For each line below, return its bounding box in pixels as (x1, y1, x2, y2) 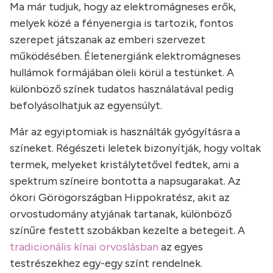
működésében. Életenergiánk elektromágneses (10, 49, 241, 63)
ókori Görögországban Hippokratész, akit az (10, 190, 230, 204)
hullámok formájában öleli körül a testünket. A (10, 65, 234, 79)
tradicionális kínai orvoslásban (10, 239, 158, 253)
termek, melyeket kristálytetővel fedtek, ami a (10, 157, 239, 171)
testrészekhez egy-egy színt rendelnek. (10, 256, 202, 270)
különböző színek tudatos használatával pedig (10, 82, 233, 96)
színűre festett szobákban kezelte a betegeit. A (10, 223, 245, 237)
